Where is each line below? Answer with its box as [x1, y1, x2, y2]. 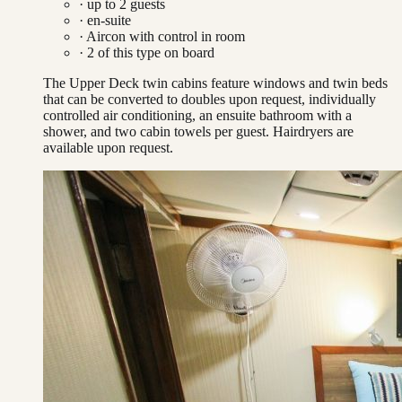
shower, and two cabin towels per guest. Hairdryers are [43, 124, 354, 140]
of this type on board [94, 45, 214, 61]
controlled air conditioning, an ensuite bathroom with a [43, 108, 352, 124]
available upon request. [43, 140, 173, 156]
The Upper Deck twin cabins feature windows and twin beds [43, 75, 388, 92]
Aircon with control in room [86, 29, 245, 45]
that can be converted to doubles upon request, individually [43, 92, 376, 108]
